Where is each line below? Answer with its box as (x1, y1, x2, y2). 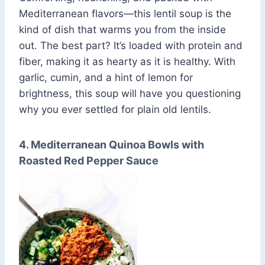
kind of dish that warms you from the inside (19, 24, 226, 36)
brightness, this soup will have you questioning (19, 88, 241, 100)
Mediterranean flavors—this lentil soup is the (19, 8, 231, 20)
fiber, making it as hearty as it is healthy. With (19, 56, 235, 68)
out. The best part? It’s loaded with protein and (19, 40, 243, 52)
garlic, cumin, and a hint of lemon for (19, 72, 193, 84)
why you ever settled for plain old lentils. (19, 104, 211, 116)
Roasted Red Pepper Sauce (19, 154, 159, 167)
